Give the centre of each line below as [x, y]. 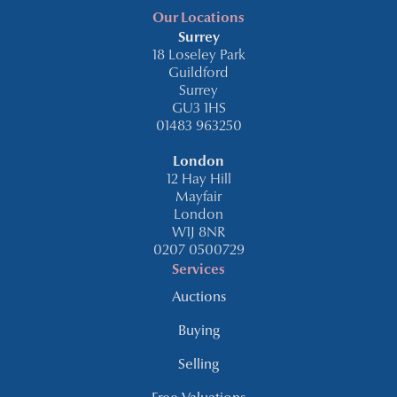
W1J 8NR [198, 234]
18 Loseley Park [198, 56]
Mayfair [198, 198]
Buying [198, 332]
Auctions [198, 298]
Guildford [198, 74]
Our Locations [198, 19]
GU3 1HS [198, 109]
